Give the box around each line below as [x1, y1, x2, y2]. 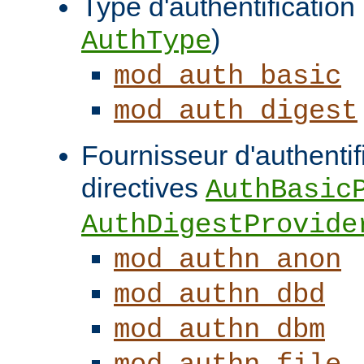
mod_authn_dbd [114, 279, 325, 310]
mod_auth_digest [114, 95, 357, 127]
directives [81, 171, 206, 203]
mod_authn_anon [114, 244, 341, 275]
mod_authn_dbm [114, 314, 325, 345]
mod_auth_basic [114, 60, 341, 92]
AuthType [81, 25, 211, 57]
